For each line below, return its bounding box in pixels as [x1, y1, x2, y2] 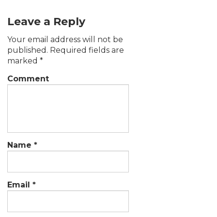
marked [7, 56, 40, 65]
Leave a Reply [7, 15, 85, 28]
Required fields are [48, 45, 124, 55]
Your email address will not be [7, 34, 123, 44]
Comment [7, 74, 49, 83]
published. [7, 45, 48, 55]
